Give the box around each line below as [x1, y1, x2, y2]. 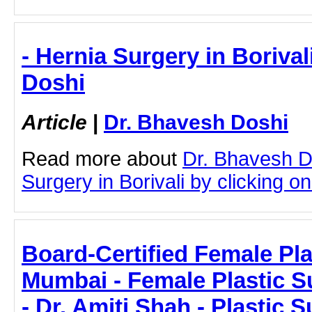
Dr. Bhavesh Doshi [104, 110, 288, 134]
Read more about [22, 148, 182, 171]
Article [22, 110, 87, 134]
